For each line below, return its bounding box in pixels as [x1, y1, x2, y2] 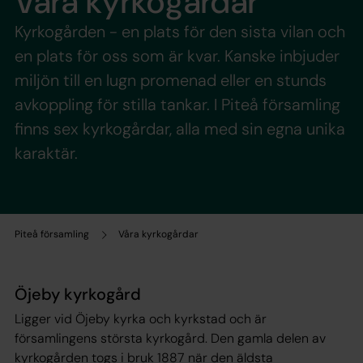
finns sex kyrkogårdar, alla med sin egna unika [15, 118, 345, 140]
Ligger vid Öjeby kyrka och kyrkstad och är [15, 310, 267, 328]
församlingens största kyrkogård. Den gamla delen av [15, 330, 326, 348]
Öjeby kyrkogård [15, 284, 141, 305]
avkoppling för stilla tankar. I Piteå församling [15, 94, 340, 116]
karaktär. [15, 143, 78, 164]
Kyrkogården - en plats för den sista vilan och [15, 21, 345, 43]
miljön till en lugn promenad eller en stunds [15, 70, 327, 92]
